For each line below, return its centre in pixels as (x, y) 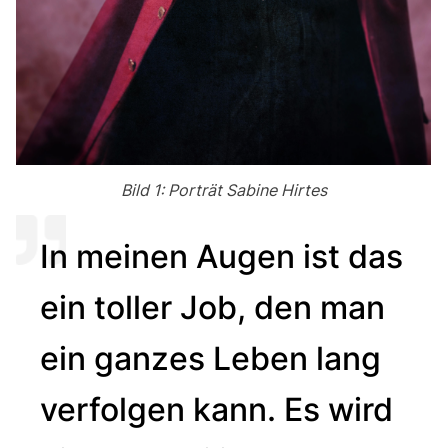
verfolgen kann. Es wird (216, 409)
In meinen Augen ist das (221, 256)
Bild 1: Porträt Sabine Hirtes (223, 189)
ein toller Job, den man (212, 307)
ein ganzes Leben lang (210, 358)
